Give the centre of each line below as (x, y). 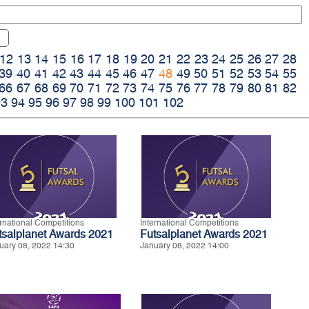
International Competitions (189, 223)
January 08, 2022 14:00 (185, 246)
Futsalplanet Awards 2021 (204, 235)
